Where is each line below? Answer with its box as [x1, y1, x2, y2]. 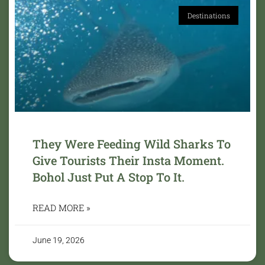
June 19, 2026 [33, 235, 85, 245]
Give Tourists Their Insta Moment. [33, 152, 224, 168]
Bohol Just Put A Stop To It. [33, 169, 185, 185]
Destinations [187, 10, 230, 20]
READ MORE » [33, 201, 91, 214]
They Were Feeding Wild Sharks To [33, 135, 231, 151]
